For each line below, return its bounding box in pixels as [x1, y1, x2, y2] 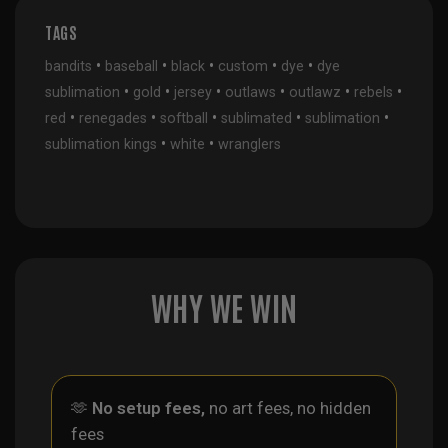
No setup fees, [92, 397, 205, 418]
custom [218, 58, 268, 75]
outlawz [289, 84, 341, 101]
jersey [174, 84, 212, 101]
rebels [354, 84, 393, 101]
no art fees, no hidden [205, 397, 371, 418]
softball [160, 110, 208, 127]
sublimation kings [45, 136, 157, 153]
